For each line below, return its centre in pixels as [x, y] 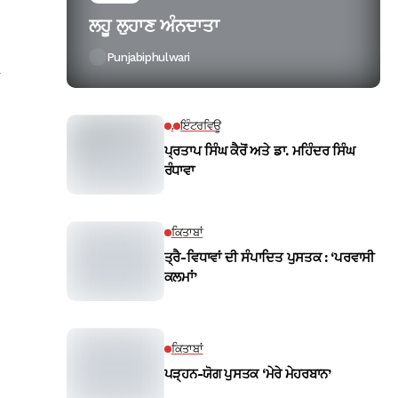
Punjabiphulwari [148, 57]
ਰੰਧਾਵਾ [179, 171]
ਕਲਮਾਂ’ [180, 278]
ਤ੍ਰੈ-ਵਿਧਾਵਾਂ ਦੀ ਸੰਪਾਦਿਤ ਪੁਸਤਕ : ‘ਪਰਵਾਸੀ [269, 258]
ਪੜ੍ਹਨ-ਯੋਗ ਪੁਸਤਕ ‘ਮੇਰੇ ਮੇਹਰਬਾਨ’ [247, 374]
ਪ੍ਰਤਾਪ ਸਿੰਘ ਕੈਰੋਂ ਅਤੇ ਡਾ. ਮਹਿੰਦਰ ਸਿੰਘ [259, 151]
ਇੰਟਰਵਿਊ [201, 126]
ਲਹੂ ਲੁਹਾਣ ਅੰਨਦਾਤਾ [154, 26]
